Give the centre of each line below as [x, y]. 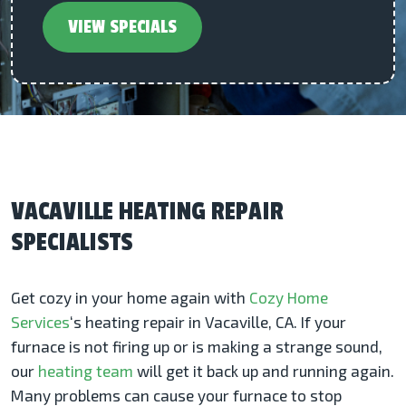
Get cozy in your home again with [130, 297]
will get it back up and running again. [264, 371]
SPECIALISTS [72, 242]
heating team [86, 371]
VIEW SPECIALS [122, 27]
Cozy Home [289, 297]
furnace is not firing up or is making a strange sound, [197, 346]
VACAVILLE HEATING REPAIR [147, 212]
